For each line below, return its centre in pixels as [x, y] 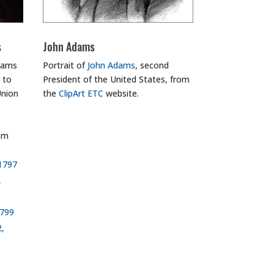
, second [152, 65]
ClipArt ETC [81, 94]
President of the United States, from [117, 80]
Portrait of [65, 65]
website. [121, 94]
